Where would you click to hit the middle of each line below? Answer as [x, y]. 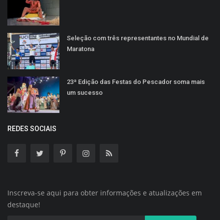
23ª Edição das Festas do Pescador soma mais [136, 82]
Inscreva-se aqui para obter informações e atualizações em [105, 192]
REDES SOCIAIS [32, 128]
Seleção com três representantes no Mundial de [138, 38]
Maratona [81, 49]
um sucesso [85, 92]
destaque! [24, 204]
